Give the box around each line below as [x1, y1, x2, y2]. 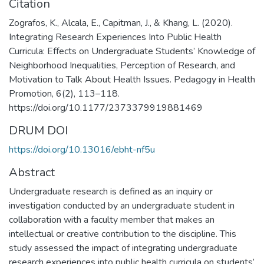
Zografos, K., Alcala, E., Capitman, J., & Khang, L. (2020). [9, 16, 233, 29]
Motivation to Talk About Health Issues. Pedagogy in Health [9, 72, 255, 86]
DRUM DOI [9, 122, 68, 138]
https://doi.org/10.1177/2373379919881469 [9, 101, 203, 114]
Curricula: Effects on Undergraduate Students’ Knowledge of [9, 44, 255, 58]
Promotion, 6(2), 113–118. [9, 87, 120, 100]
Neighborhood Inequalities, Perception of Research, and [9, 58, 235, 72]
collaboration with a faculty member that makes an [9, 213, 214, 226]
